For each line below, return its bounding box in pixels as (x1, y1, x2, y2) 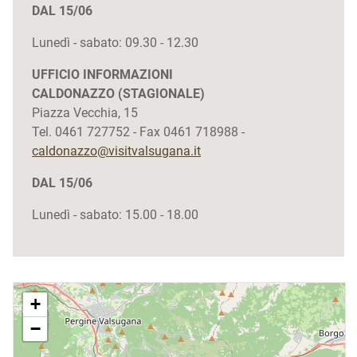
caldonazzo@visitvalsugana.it (32, 143, 201, 159)
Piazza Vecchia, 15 (32, 105, 138, 120)
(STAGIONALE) (118, 86, 205, 101)
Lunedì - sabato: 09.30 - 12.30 (32, 35, 198, 50)
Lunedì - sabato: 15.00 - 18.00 (32, 207, 198, 222)
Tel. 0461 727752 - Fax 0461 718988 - (32, 124, 245, 139)
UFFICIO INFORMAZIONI (32, 67, 173, 82)
